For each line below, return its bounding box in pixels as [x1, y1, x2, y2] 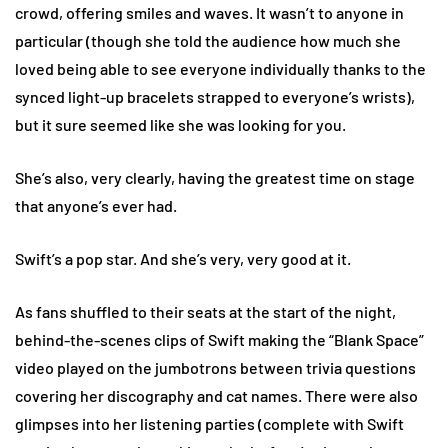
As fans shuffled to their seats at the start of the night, [15, 301, 396, 321]
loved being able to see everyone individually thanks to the [15, 58, 426, 78]
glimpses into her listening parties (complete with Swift [15, 413, 404, 433]
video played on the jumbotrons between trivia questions [15, 357, 416, 377]
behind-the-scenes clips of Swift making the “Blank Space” [15, 329, 424, 349]
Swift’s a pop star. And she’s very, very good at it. [15, 248, 351, 268]
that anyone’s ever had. [15, 195, 180, 215]
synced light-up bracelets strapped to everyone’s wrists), [15, 86, 415, 106]
